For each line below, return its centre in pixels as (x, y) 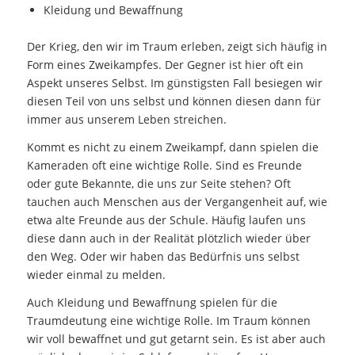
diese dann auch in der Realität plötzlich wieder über (168, 239)
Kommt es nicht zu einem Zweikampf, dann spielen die (172, 147)
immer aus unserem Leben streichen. (126, 120)
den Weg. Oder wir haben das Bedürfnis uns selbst (163, 257)
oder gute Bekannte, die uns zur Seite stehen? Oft (158, 184)
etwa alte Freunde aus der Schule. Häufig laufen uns (166, 220)
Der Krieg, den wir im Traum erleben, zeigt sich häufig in (177, 47)
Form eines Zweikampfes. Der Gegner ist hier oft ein (165, 65)
